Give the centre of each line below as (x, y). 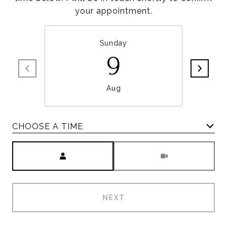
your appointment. (113, 11)
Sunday (113, 43)
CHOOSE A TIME (48, 126)
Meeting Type (142, 148)
